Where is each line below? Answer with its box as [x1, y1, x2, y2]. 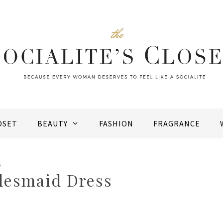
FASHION [99, 118, 133, 129]
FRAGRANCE [153, 118, 200, 129]
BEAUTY [37, 118, 68, 129]
